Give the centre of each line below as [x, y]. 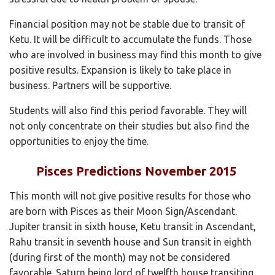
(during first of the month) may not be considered [120, 257]
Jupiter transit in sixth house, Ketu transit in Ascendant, [133, 226]
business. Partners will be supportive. [90, 85]
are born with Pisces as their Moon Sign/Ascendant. [123, 211]
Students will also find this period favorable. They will [128, 110]
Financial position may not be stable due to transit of [127, 24]
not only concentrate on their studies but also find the [129, 126]
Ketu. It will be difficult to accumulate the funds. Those [130, 39]
